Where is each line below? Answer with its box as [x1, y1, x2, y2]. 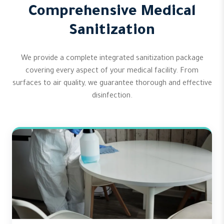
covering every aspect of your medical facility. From [25, 67, 198, 75]
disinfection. [91, 92, 132, 100]
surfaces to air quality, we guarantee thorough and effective [12, 80, 212, 88]
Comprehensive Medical [28, 4, 196, 20]
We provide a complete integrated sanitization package [20, 55, 203, 63]
